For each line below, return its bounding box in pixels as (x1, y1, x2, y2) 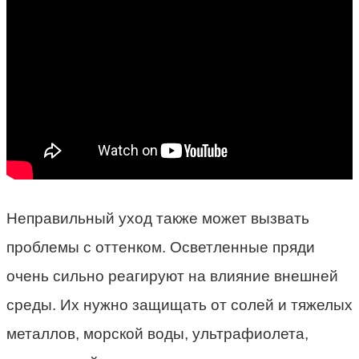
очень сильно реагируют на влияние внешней (6, 268, 338, 285)
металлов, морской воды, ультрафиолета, (6, 325, 309, 343)
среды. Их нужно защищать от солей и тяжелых (6, 296, 353, 314)
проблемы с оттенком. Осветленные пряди (6, 239, 315, 256)
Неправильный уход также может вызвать (6, 210, 309, 228)
